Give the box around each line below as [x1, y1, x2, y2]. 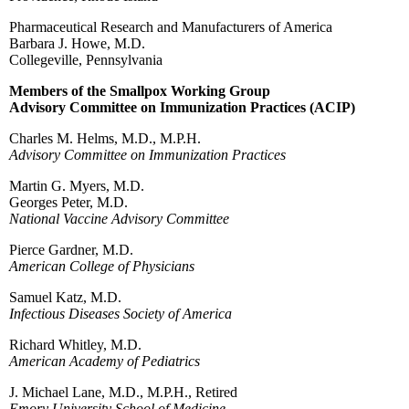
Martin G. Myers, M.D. [9, 177, 144, 194]
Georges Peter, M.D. [9, 194, 128, 210]
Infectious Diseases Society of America [9, 305, 232, 321]
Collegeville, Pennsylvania [9, 51, 163, 68]
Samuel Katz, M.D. [9, 288, 121, 305]
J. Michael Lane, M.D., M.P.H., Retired [9, 383, 237, 400]
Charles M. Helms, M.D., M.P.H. [9, 130, 201, 146]
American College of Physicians [9, 257, 194, 274]
